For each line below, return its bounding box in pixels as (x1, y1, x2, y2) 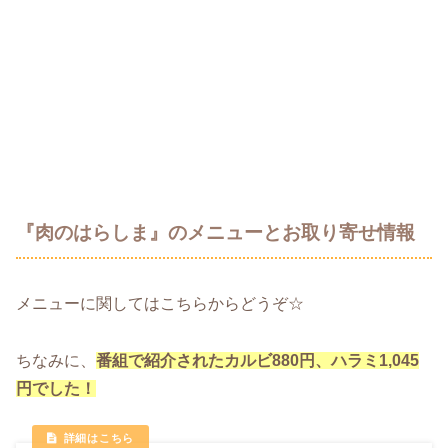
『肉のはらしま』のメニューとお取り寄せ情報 (16, 222, 415, 244)
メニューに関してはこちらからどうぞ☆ (16, 295, 304, 313)
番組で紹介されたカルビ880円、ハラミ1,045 (96, 351, 419, 369)
